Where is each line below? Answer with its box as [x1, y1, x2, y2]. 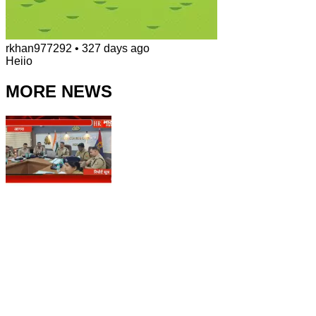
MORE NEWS [6, 82, 112, 102]
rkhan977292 [6, 42, 72, 55]
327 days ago [82, 42, 150, 55]
